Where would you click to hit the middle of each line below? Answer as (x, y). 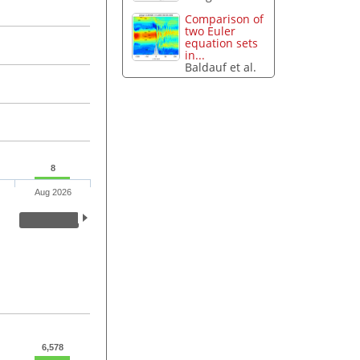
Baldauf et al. (221, 67)
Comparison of (225, 19)
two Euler (211, 31)
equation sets (222, 43)
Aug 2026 (53, 192)
